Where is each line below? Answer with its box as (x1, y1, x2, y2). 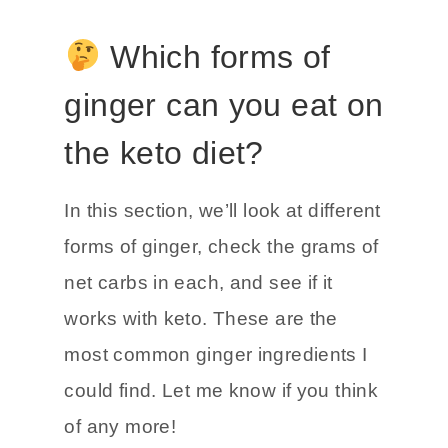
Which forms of (100, 106, 331, 143)
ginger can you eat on (64, 154, 384, 191)
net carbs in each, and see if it (64, 339, 333, 361)
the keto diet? (64, 202, 264, 239)
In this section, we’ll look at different (64, 267, 381, 289)
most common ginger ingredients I (64, 411, 368, 433)
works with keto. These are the (64, 375, 338, 397)
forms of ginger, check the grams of (64, 303, 379, 325)
